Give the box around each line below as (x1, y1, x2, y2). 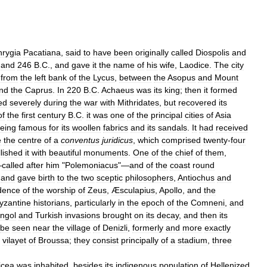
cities (185, 110, 204, 120)
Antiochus (178, 172, 215, 182)
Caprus (25, 85, 52, 95)
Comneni (191, 197, 225, 207)
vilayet (2, 235, 26, 245)
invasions (65, 210, 100, 220)
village (67, 222, 91, 232)
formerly (132, 222, 163, 232)
